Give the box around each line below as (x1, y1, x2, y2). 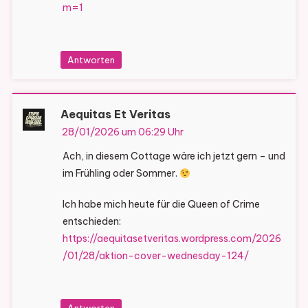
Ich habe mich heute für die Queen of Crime (62, 198, 260, 211)
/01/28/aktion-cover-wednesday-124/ (62, 250, 249, 263)
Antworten (67, 54, 115, 66)
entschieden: (62, 215, 121, 228)
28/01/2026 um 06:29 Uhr (61, 126, 184, 139)
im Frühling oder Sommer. (62, 167, 179, 180)
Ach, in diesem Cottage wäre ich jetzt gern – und (62, 150, 285, 163)
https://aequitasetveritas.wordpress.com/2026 (62, 232, 281, 245)
